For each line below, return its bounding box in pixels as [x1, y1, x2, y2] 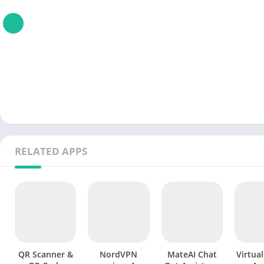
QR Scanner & [18, 249, 73, 260]
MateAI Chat [167, 249, 217, 260]
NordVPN [100, 249, 138, 260]
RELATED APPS [15, 144, 87, 158]
